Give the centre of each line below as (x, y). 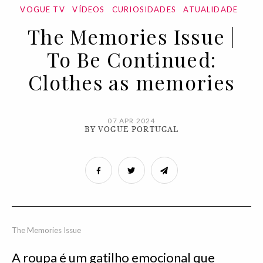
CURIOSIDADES (144, 10)
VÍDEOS (89, 10)
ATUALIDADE (211, 10)
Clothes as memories (131, 82)
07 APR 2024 (131, 121)
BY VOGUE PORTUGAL (131, 130)
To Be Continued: (131, 60)
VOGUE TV (43, 10)
